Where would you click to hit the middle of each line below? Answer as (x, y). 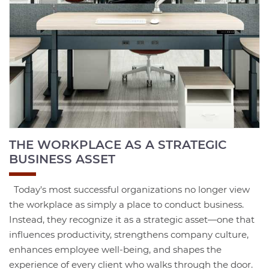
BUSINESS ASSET (62, 159)
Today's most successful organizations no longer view (129, 189)
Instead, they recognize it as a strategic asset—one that (132, 219)
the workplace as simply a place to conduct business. (126, 204)
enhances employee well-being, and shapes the (115, 249)
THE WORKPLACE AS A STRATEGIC (118, 144)
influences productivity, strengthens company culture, (129, 234)
